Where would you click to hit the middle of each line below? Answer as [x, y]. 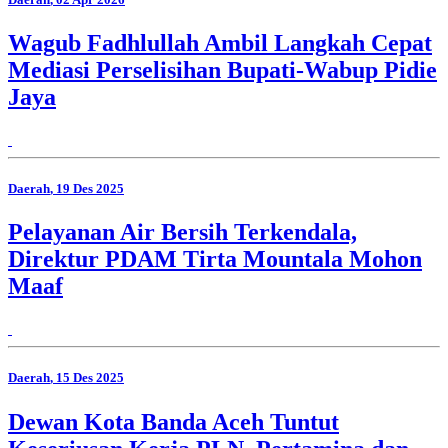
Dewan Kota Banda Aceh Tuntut [173, 421]
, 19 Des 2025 [87, 189]
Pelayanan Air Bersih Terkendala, [182, 232]
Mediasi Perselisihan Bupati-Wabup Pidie [222, 70]
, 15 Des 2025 [87, 378]
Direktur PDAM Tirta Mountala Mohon [215, 259]
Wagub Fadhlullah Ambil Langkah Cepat [220, 43]
